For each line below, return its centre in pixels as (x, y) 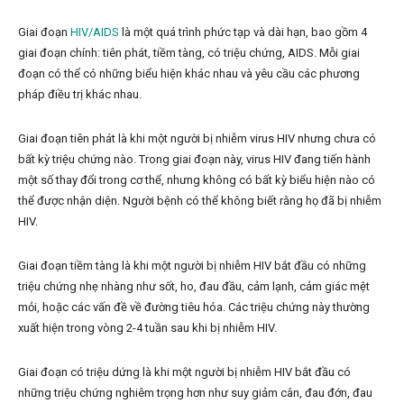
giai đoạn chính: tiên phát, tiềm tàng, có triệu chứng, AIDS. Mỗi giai (189, 53)
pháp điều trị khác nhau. (80, 94)
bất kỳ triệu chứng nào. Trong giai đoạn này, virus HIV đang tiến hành (194, 159)
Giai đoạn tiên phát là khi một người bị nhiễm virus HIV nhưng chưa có (197, 138)
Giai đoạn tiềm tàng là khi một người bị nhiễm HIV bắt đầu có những (192, 266)
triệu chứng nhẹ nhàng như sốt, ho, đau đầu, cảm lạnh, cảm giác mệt (194, 286)
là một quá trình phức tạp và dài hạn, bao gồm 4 (243, 32)
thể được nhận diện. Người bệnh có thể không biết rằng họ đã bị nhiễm (200, 201)
